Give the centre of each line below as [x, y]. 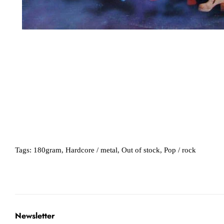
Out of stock [141, 150]
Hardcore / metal [91, 150]
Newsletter [35, 215]
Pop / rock [180, 150]
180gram [47, 150]
